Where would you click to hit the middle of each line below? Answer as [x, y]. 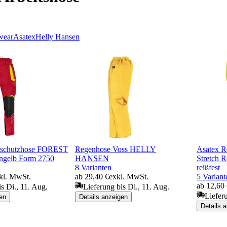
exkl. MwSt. [129, 176]
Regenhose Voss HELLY [116, 149]
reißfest [208, 167]
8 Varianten [93, 167]
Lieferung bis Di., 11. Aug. [126, 186]
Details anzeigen [103, 197]
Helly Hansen [58, 36]
